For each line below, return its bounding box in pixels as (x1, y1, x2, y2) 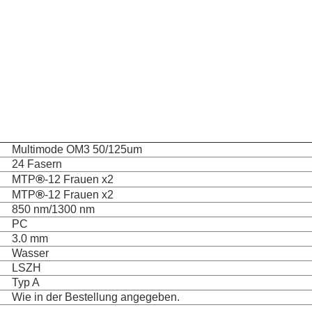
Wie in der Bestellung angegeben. (12, 291, 180, 303)
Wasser (12, 247, 49, 259)
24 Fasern (12, 158, 62, 170)
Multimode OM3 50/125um (12, 143, 142, 155)
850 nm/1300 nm (12, 203, 95, 215)
